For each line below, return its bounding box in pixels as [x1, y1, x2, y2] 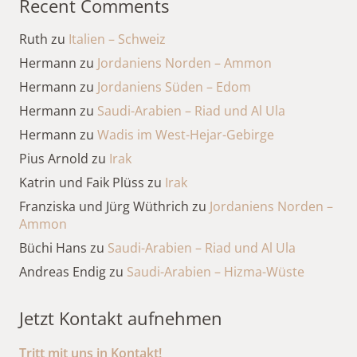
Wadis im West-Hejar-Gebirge [97, 125, 274, 143]
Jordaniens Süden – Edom [97, 77, 251, 96]
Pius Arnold [19, 149, 88, 167]
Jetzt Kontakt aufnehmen [19, 305, 222, 330]
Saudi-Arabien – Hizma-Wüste [127, 262, 304, 280]
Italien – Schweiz [69, 29, 166, 48]
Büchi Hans [19, 238, 87, 257]
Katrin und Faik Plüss [19, 173, 144, 191]
